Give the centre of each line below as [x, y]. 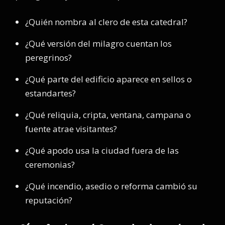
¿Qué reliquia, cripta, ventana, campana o [108, 115]
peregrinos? [48, 58]
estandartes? [50, 93]
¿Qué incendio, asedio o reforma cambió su [111, 186]
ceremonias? [50, 164]
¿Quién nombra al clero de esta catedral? [106, 22]
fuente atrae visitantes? [71, 129]
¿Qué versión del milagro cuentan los [98, 43]
